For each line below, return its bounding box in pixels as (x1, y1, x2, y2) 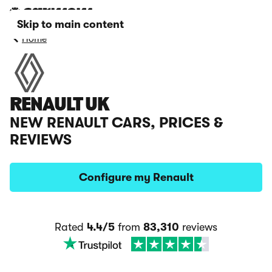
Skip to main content (17, 18, 124, 30)
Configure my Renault (78, 171, 194, 183)
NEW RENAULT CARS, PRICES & (10, 114, 223, 131)
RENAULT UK (10, 96, 109, 115)
